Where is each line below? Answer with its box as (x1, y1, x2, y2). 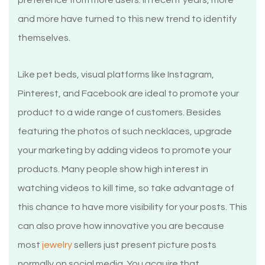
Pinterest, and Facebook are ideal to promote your (18, 89, 239, 99)
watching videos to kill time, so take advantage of (18, 183, 234, 193)
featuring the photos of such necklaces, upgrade (18, 127, 232, 137)
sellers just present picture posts (72, 240, 216, 250)
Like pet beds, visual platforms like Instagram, (18, 70, 214, 80)
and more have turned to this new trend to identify (18, 14, 237, 24)
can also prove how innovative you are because (18, 221, 224, 231)
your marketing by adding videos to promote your (18, 146, 231, 156)
